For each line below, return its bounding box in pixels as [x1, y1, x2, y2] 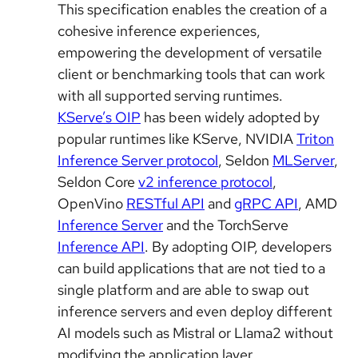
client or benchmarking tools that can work [58, 65, 325, 84]
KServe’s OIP [58, 108, 141, 127]
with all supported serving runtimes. [58, 86, 283, 105]
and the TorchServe [163, 216, 288, 235]
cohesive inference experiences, [58, 22, 261, 41]
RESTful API [126, 194, 205, 213]
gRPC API [234, 194, 298, 213]
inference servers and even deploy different [58, 302, 332, 321]
